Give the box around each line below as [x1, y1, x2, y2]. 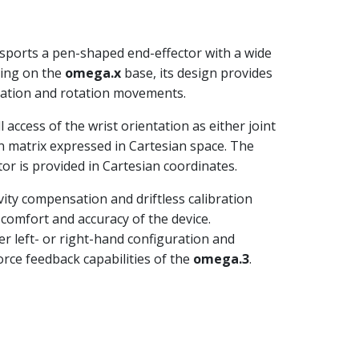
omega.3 [193, 250, 249, 268]
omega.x [65, 64, 121, 82]
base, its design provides [121, 64, 272, 82]
